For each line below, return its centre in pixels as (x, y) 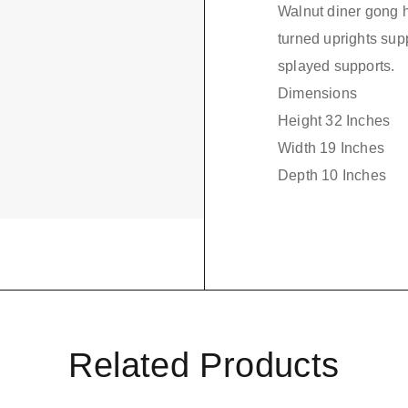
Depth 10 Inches (332, 176)
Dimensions (317, 94)
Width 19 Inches (331, 148)
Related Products (204, 366)
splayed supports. (337, 66)
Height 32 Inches (334, 121)
